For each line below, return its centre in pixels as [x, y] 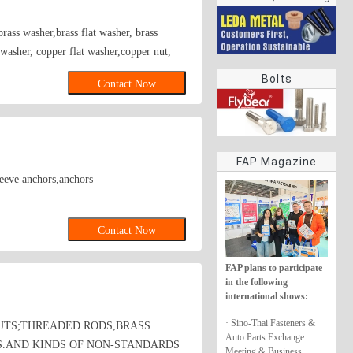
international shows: [267, 296]
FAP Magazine [277, 162]
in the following [256, 282]
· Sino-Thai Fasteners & [270, 323]
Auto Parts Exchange [265, 337]
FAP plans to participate [274, 268]
